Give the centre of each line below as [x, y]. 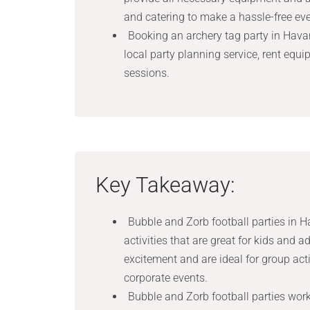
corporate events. [166, 278]
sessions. [147, 73]
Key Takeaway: [165, 185]
